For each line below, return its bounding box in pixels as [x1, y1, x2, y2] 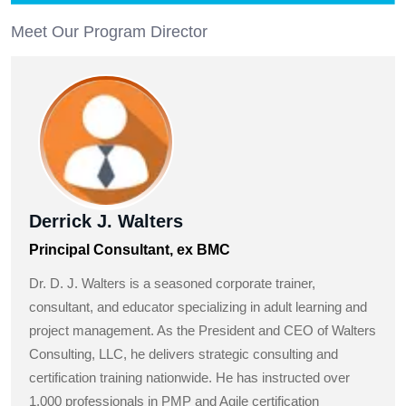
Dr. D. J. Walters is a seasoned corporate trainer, [29, 275, 315, 292]
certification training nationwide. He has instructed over [29, 370, 350, 386]
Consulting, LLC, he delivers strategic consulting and [29, 346, 338, 362]
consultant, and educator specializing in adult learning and [29, 299, 367, 315]
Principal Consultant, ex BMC [29, 242, 230, 258]
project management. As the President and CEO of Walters [29, 323, 376, 339]
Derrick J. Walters [29, 211, 183, 232]
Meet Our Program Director [11, 23, 208, 42]
